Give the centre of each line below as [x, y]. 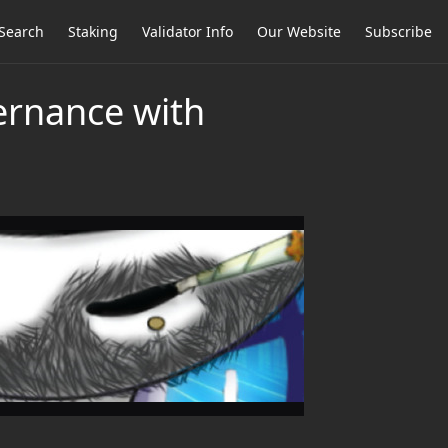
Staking [93, 31]
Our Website [299, 31]
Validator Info [187, 31]
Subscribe [398, 31]
